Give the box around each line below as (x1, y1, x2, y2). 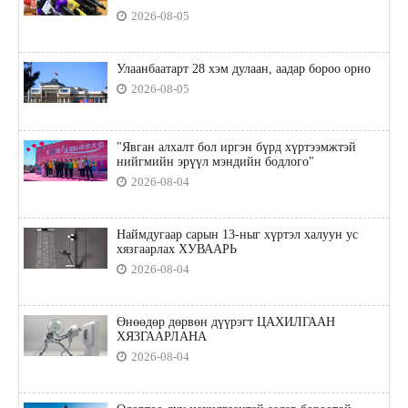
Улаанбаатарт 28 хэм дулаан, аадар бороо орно (116, 61, 371, 76)
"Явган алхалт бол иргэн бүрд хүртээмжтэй (116, 139, 356, 154)
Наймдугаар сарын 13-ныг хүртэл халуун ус (116, 227, 358, 241)
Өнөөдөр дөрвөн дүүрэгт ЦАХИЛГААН (116, 314, 335, 329)
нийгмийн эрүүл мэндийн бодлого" (116, 154, 314, 168)
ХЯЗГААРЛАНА (116, 329, 207, 343)
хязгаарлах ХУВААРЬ (116, 241, 237, 256)
